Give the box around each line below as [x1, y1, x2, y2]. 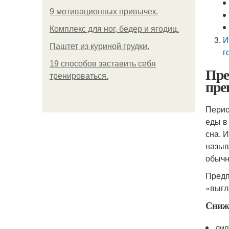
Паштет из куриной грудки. [50, 42, 149, 51]
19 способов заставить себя [50, 59, 156, 68]
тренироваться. [50, 72, 108, 80]
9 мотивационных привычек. [50, 7, 158, 16]
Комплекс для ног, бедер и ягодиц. [50, 25, 179, 33]
